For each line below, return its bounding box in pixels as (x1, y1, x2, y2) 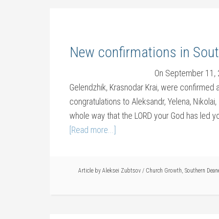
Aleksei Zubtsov (102, 167, 141, 174)
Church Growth (146, 167, 182, 174)
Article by (78, 167, 102, 174)
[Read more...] (69, 125, 116, 135)
